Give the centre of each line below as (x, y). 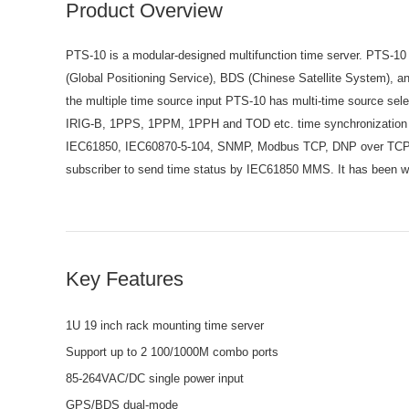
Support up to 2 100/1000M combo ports (172, 352)
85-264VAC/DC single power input (155, 378)
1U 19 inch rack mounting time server (165, 325)
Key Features (125, 279)
